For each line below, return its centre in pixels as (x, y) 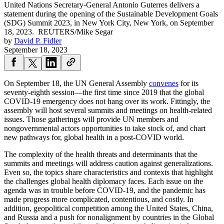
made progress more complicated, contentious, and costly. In (99, 199)
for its (188, 83)
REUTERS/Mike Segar (75, 32)
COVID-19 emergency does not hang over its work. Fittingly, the (107, 101)
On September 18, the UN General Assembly (76, 83)
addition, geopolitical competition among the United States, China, (108, 208)
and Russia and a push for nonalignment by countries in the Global (109, 217)
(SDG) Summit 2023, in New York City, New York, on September (109, 23)
